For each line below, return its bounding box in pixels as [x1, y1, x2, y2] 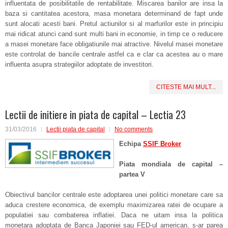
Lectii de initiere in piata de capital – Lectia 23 [5, 107, 186, 122]
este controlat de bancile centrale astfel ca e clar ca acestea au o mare [5, 50, 223, 58]
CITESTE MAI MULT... [156, 83, 216, 91]
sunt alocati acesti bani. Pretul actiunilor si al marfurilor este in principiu [5, 20, 223, 27]
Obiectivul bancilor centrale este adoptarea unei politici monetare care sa [5, 191, 223, 198]
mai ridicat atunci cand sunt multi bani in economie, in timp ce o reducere [5, 30, 223, 38]
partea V [119, 170, 145, 178]
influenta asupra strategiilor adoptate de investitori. [5, 61, 154, 68]
